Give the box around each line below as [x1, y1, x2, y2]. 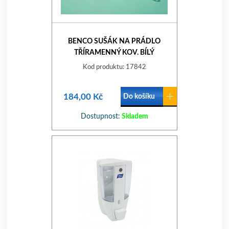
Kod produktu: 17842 [82, 64, 146, 71]
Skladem [120, 113, 148, 120]
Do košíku [123, 93, 155, 100]
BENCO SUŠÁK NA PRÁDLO [68, 38, 161, 45]
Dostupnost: [80, 113, 120, 120]
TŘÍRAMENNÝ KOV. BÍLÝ [74, 49, 155, 56]
